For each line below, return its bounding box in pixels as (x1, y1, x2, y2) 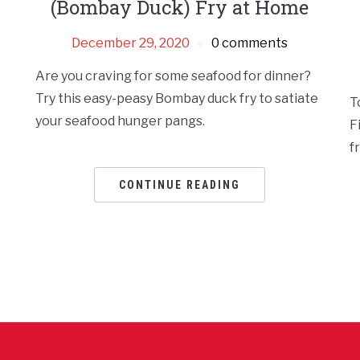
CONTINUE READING (119, 178, 241, 192)
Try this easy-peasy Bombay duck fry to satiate (35, 91, 319, 107)
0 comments (211, 35, 288, 51)
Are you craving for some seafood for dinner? (35, 68, 312, 84)
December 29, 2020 (72, 35, 190, 51)
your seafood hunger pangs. (35, 113, 206, 129)
